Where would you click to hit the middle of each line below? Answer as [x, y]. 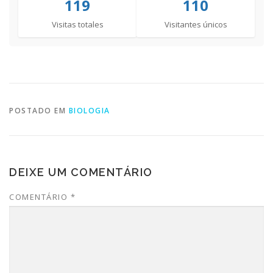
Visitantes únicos [196, 25]
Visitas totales [77, 25]
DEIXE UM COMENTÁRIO [81, 172]
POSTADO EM [39, 111]
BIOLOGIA [89, 111]
